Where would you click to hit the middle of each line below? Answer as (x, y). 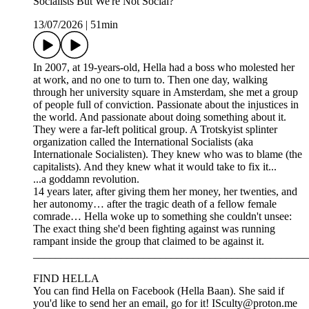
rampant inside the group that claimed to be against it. (149, 241)
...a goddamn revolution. (86, 179)
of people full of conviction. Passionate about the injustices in (166, 105)
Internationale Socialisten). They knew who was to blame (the (168, 154)
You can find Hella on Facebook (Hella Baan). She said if (159, 291)
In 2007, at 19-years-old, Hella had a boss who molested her (164, 68)
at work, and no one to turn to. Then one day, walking (150, 80)
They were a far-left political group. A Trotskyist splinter (155, 130)
